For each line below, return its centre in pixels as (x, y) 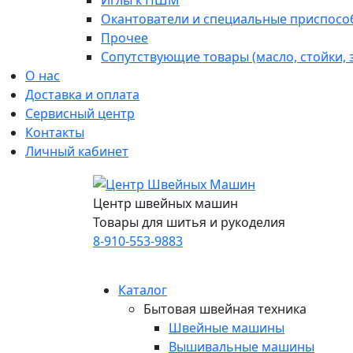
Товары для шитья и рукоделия (189, 222)
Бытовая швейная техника (225, 309)
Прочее (124, 38)
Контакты (55, 132)
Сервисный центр (80, 113)
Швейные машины (227, 328)
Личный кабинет (77, 151)
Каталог (143, 290)
